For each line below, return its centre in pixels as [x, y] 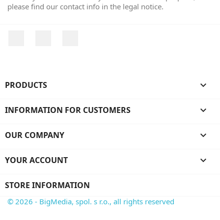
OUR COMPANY [35, 135]
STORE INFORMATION [47, 185]
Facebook [42, 35]
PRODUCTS [26, 85]
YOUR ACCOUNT [36, 160]
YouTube [67, 35]
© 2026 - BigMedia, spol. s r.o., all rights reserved [91, 201]
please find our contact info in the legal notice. [85, 6]
